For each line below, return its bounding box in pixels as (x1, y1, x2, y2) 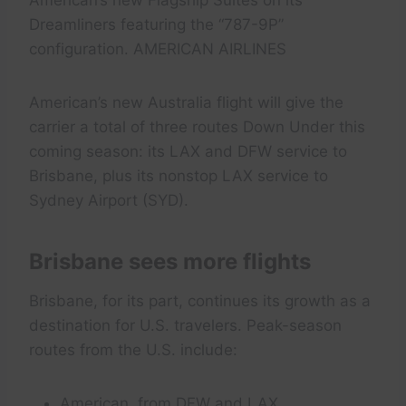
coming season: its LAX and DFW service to (29, 142, 347, 160)
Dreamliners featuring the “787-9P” (29, 15, 284, 34)
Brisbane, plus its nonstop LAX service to (29, 167, 328, 185)
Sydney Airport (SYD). (29, 191, 188, 209)
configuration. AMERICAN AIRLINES (29, 40, 286, 58)
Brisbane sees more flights (29, 248, 311, 275)
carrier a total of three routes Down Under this (29, 118, 365, 136)
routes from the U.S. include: (29, 341, 237, 359)
